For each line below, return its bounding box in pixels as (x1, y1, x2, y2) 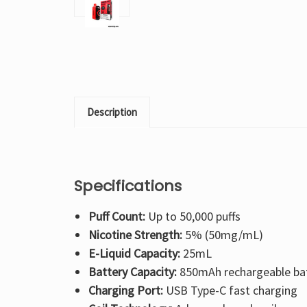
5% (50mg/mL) (182, 227, 263, 243)
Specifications (74, 175, 182, 197)
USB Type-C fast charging (162, 282, 297, 299)
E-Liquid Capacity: (88, 245, 180, 262)
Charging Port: (88, 282, 163, 299)
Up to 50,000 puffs (145, 208, 241, 225)
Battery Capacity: (88, 264, 177, 280)
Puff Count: (88, 208, 145, 225)
